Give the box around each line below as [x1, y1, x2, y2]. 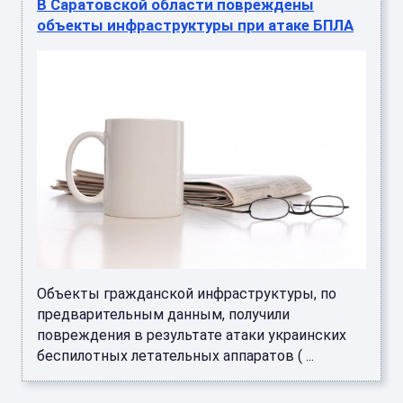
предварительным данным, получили [37, 306, 290, 324]
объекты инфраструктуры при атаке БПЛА [37, 16, 354, 35]
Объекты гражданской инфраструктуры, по [37, 285, 336, 303]
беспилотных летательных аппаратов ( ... [37, 347, 314, 365]
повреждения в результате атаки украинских [37, 327, 346, 345]
